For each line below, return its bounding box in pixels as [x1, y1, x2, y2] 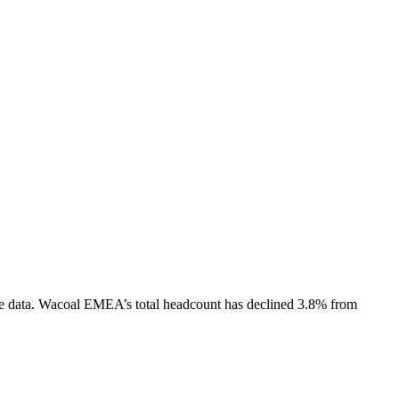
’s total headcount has [123, 296, 247, 312]
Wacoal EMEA [38, 296, 123, 312]
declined [247, 296, 294, 312]
